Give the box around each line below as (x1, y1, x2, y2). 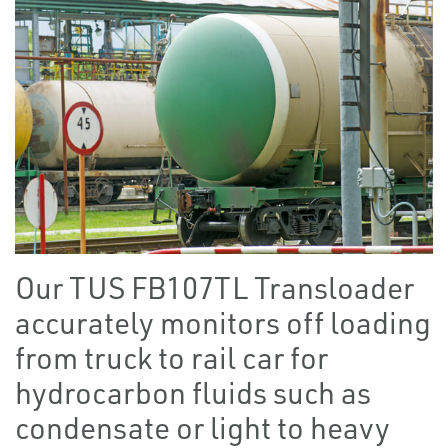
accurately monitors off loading (15, 304, 431, 342)
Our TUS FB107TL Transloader (15, 269, 414, 307)
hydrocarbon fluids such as (15, 374, 371, 412)
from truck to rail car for (15, 339, 328, 377)
